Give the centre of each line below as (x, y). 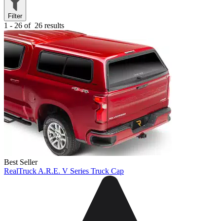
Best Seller (21, 162)
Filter (15, 16)
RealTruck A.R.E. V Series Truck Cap (64, 171)
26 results (48, 25)
